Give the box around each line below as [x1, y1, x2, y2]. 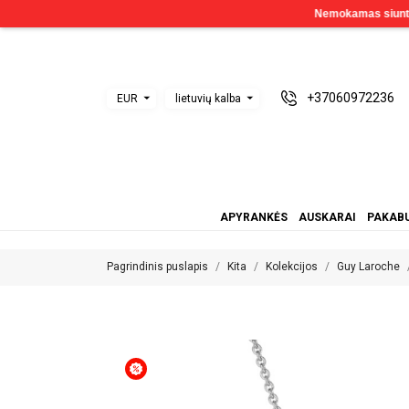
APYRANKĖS [219, 211, 288, 224]
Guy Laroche [337, 260, 400, 273]
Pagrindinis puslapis [107, 260, 208, 273]
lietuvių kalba [175, 91, 241, 105]
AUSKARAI [298, 211, 356, 224]
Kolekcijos [266, 260, 318, 273]
